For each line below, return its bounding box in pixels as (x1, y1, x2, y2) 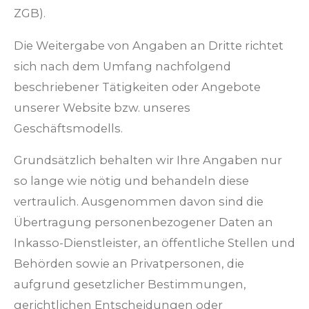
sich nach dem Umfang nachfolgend (14, 59, 231, 73)
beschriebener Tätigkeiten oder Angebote (14, 79, 261, 94)
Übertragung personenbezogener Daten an (14, 215, 273, 230)
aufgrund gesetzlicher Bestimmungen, (14, 277, 246, 292)
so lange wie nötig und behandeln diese (14, 174, 249, 188)
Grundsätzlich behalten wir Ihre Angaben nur (14, 153, 282, 168)
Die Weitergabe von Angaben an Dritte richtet (14, 38, 283, 52)
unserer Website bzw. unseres (14, 100, 190, 114)
